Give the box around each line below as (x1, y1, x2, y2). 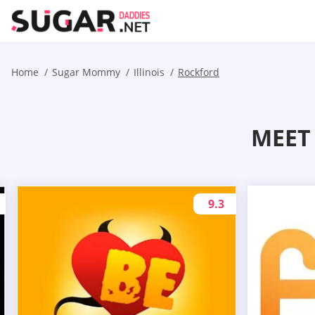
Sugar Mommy (52, 65, 120, 79)
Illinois (134, 65, 165, 79)
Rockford (178, 65, 219, 79)
